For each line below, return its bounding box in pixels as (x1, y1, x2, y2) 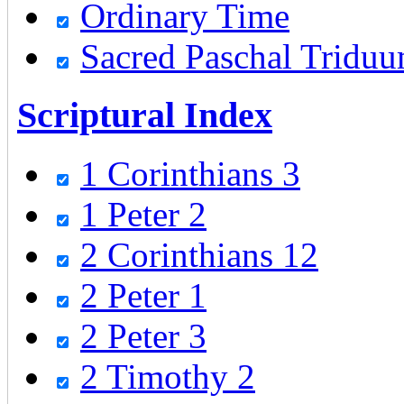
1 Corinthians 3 (80, 153, 300, 193)
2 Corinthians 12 (80, 234, 318, 274)
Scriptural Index (17, 94, 272, 135)
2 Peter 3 (80, 316, 207, 355)
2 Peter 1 (80, 275, 207, 315)
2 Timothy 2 (80, 356, 255, 396)
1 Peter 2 (80, 194, 207, 234)
